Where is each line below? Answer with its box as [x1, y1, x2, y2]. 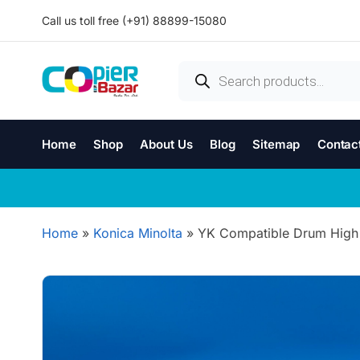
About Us [140, 137, 193, 152]
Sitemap [252, 137, 301, 152]
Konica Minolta [93, 225, 182, 241]
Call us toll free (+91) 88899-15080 [42, 14, 227, 27]
